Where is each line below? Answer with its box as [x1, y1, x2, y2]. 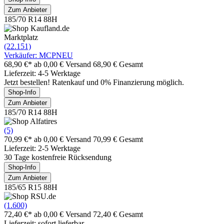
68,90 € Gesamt [93, 59, 143, 68]
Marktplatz [4, 32, 38, 41]
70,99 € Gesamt [93, 134, 143, 143]
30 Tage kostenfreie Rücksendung [4, 152, 111, 161]
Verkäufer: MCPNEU [4, 50, 73, 59]
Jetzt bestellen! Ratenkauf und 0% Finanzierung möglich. [4, 77, 184, 86]
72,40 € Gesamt [93, 209, 143, 218]
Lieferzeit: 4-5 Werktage [4, 68, 80, 77]
